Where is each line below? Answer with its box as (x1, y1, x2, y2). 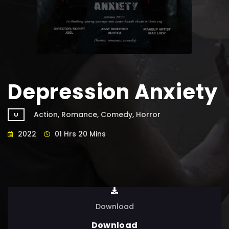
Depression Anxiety (8, 77, 218, 106)
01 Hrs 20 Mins (53, 128, 106, 139)
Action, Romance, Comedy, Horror (34, 109, 161, 120)
